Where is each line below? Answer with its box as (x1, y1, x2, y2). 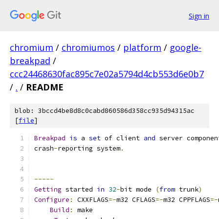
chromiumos (62, 42, 115, 53)
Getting (34, 185, 62, 194)
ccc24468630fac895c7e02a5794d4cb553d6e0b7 (10, 68, 204, 80)
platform (123, 42, 161, 53)
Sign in (189, 11, 209, 21)
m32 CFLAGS (116, 196, 155, 204)
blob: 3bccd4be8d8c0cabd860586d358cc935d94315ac (15, 107, 195, 115)
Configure (34, 196, 69, 204)
